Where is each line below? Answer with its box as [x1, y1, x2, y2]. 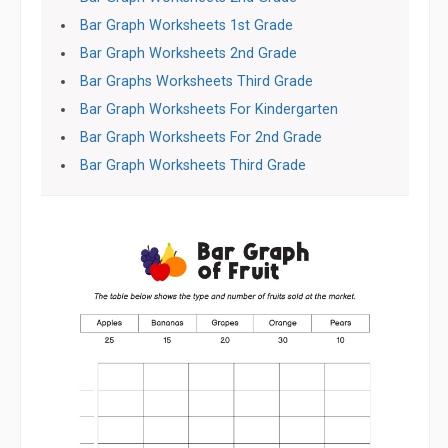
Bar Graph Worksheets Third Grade [80, 157, 307, 174]
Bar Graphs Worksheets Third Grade [80, 73, 314, 90]
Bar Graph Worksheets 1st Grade [80, 17, 294, 34]
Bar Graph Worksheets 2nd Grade [80, 45, 298, 62]
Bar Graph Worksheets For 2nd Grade [80, 129, 323, 146]
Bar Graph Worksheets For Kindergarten [80, 101, 339, 118]
